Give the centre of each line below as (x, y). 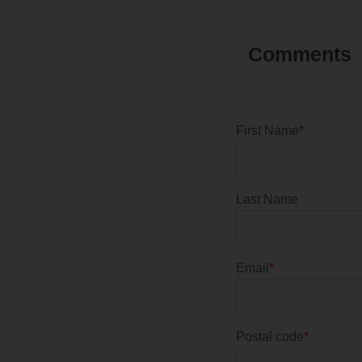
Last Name (267, 200)
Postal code (270, 337)
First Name (267, 131)
